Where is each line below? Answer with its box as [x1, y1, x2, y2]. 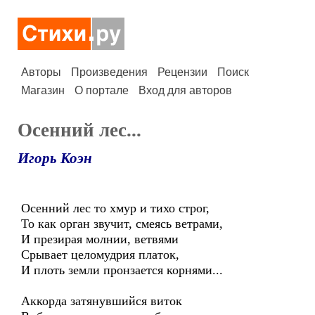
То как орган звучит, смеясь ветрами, [21, 217, 223, 231]
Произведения [71, 66, 148, 78]
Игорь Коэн [18, 150, 92, 167]
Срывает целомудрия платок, [21, 247, 179, 262]
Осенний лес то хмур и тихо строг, [21, 201, 210, 215]
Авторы [21, 66, 61, 78]
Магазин [21, 84, 65, 96]
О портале [75, 84, 129, 96]
